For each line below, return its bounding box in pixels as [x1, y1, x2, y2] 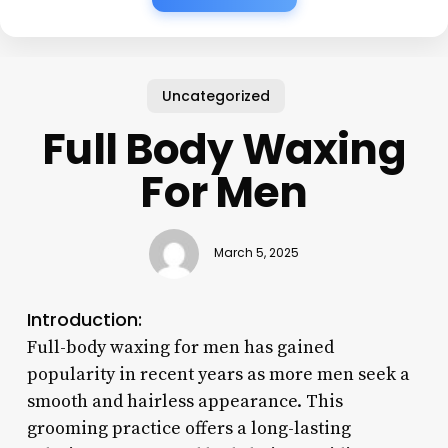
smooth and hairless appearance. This [26, 389, 343, 413]
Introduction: [26, 306, 142, 332]
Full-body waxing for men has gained [26, 335, 334, 359]
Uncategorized [162, 85, 271, 106]
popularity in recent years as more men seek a [26, 362, 410, 386]
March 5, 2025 [213, 245, 299, 262]
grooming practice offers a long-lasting [26, 416, 351, 440]
